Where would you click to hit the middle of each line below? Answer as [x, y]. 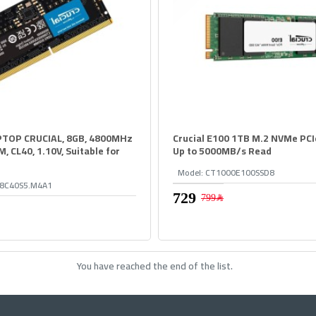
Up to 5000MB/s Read [222, 151]
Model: [190, 173]
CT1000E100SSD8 [239, 173]
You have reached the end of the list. [154, 266]
